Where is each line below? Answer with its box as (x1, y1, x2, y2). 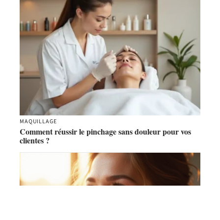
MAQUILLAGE (20, 117, 57, 126)
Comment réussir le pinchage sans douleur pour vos (20, 125, 191, 137)
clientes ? (20, 134, 50, 146)
